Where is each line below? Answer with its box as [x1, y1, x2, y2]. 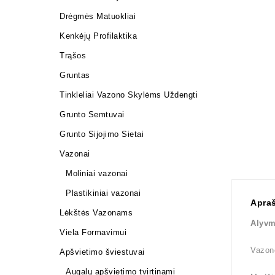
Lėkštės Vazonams [60, 208, 133, 217]
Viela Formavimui [60, 228, 126, 237]
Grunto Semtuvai [60, 110, 125, 119]
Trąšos [60, 51, 86, 60]
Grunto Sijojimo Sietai [60, 130, 144, 139]
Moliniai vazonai [66, 169, 128, 178]
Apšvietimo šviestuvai [60, 247, 145, 257]
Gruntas [60, 71, 90, 80]
